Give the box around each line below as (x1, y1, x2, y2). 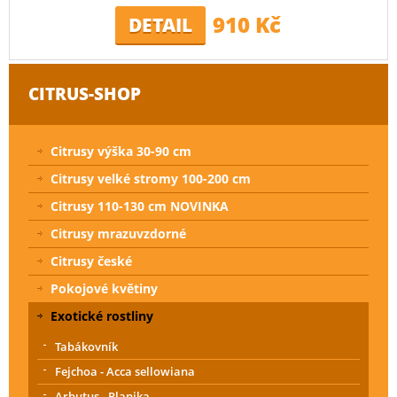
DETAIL (128, 12, 192, 37)
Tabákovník (55, 338, 118, 354)
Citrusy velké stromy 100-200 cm (51, 169, 251, 187)
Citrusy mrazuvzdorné (51, 224, 186, 242)
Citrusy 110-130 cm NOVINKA (51, 197, 229, 214)
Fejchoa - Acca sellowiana (55, 362, 195, 379)
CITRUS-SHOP (28, 82, 141, 105)
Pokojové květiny (51, 279, 158, 297)
